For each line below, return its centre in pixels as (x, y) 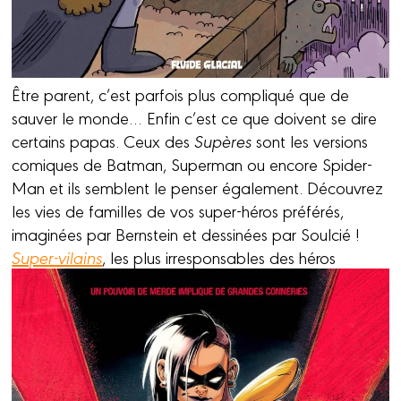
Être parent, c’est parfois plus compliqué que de (181, 94)
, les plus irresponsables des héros (219, 257)
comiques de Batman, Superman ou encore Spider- (192, 164)
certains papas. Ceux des (103, 141)
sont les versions (312, 141)
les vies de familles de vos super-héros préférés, (178, 211)
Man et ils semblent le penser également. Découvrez (198, 188)
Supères (226, 141)
